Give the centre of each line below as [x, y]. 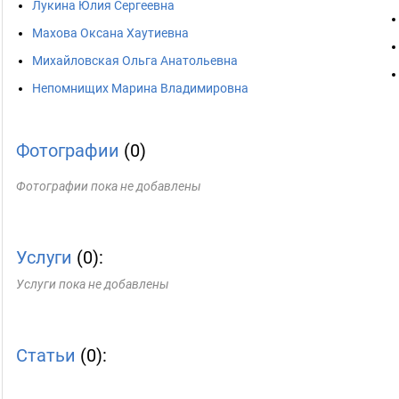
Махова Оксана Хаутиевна [110, 33]
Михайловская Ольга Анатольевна [135, 61]
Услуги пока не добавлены [93, 284]
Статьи [46, 355]
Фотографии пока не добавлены [109, 186]
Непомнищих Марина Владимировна [140, 88]
